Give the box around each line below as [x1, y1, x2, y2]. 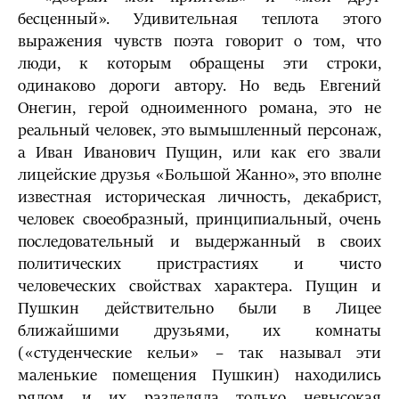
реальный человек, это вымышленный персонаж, [18, 121, 381, 140]
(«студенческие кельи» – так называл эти [18, 344, 381, 362]
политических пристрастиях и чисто [18, 255, 381, 273]
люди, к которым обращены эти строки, [18, 54, 381, 73]
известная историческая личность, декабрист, [18, 188, 381, 207]
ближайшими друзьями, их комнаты [18, 322, 381, 340]
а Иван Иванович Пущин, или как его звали [18, 143, 381, 162]
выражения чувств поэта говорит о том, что [18, 32, 381, 51]
